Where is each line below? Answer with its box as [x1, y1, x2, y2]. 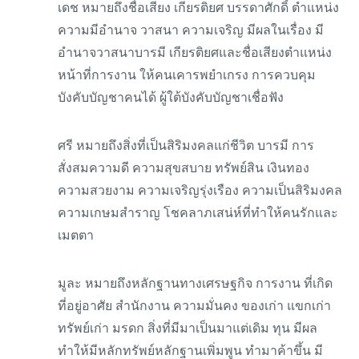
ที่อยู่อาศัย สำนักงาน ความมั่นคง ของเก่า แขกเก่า [58, 299, 331, 313]
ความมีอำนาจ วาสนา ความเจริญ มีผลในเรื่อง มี [58, 23, 324, 37]
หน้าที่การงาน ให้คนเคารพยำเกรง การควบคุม [58, 68, 316, 82]
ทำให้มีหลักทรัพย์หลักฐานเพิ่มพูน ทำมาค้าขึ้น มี [58, 344, 323, 357]
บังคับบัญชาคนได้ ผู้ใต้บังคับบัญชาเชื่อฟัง [58, 91, 284, 104]
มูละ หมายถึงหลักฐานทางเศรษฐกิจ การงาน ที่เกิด [58, 276, 333, 290]
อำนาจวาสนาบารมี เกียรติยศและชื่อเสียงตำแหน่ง [58, 46, 332, 59]
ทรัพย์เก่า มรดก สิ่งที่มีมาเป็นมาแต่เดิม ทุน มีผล [58, 321, 317, 335]
